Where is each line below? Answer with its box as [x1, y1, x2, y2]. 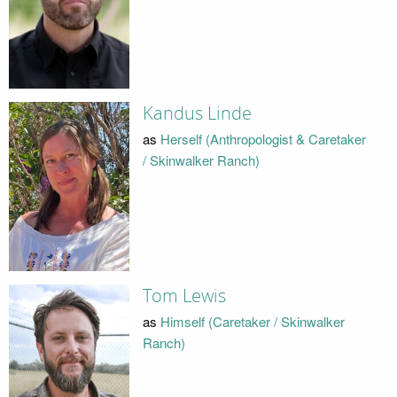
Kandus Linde [142, 102, 252, 124]
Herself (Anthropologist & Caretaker [160, 129, 366, 149]
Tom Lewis [142, 284, 226, 307]
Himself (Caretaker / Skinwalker [160, 312, 345, 331]
